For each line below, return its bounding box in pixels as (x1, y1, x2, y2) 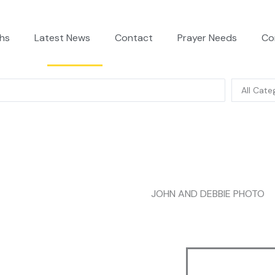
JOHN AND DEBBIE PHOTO (151, 187, 265, 200)
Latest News (34, 31, 90, 44)
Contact (114, 31, 153, 44)
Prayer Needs (177, 31, 237, 44)
